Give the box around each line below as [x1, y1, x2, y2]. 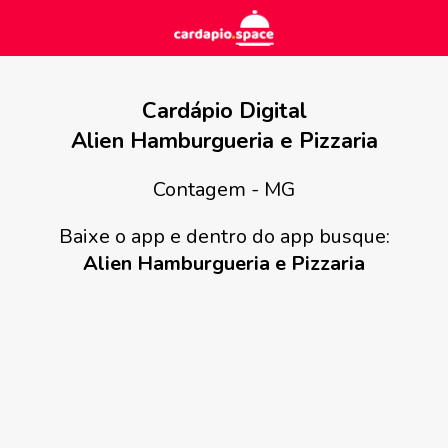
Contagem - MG [153, 176, 295, 203]
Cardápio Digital [141, 96, 307, 126]
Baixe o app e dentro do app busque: [58, 223, 390, 250]
